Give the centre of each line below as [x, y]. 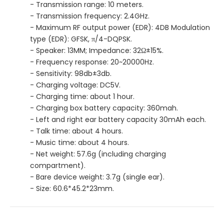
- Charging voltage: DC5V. [75, 85]
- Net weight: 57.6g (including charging [98, 154]
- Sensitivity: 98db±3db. [71, 73]
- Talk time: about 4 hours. [76, 131]
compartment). [58, 165]
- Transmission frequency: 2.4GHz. [90, 16]
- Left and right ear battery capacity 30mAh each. [118, 119]
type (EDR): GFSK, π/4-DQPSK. [81, 39]
